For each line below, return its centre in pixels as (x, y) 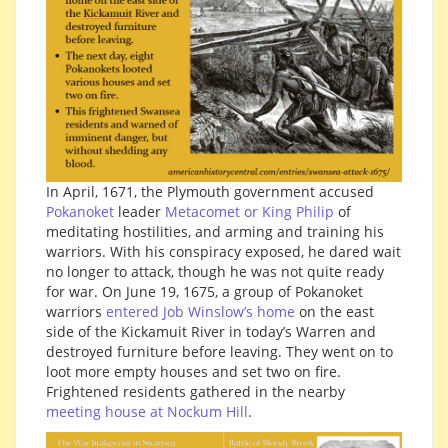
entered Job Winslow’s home (200, 312)
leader (139, 212)
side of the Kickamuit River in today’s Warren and (211, 332)
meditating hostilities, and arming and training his (215, 232)
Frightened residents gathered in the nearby (195, 392)
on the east (334, 312)
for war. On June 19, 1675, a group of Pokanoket (204, 292)
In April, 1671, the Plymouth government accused (210, 192)
